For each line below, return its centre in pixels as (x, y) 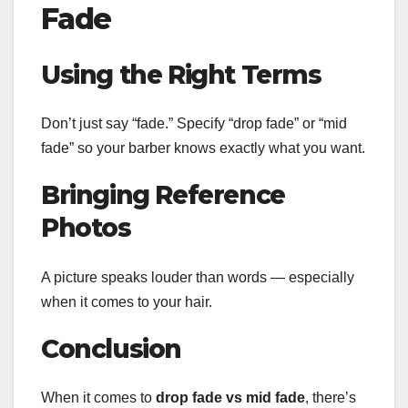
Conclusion (111, 348)
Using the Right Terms (181, 74)
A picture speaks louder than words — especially (198, 277)
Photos (86, 228)
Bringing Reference (163, 195)
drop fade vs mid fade (230, 397)
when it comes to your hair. (127, 301)
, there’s (331, 397)
